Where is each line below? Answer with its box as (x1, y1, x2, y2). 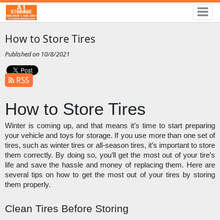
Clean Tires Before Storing (4, 203, 129, 215)
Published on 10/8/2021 (4, 50, 70, 59)
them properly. (4, 181, 53, 189)
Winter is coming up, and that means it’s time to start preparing (4, 122, 216, 130)
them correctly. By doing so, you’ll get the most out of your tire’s (4, 151, 216, 160)
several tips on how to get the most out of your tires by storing (4, 171, 216, 179)
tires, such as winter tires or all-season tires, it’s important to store (4, 141, 216, 150)
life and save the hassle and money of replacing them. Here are (4, 161, 216, 169)
